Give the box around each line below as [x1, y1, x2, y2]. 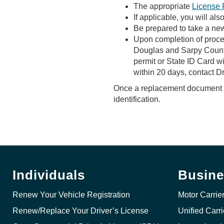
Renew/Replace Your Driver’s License [12, 206, 148, 215]
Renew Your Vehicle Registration [12, 190, 130, 199]
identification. [113, 95, 160, 103]
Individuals [12, 168, 85, 182]
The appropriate [133, 2, 192, 10]
